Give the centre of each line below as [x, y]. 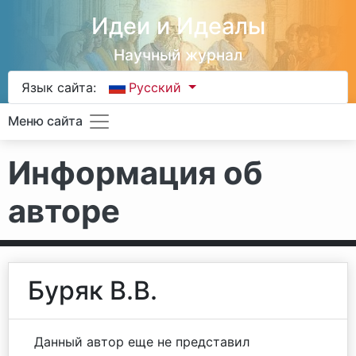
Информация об [135, 173]
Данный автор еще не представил [142, 342]
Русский [157, 87]
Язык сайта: [59, 87]
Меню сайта [45, 121]
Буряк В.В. [93, 290]
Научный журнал [178, 55]
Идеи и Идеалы [178, 26]
